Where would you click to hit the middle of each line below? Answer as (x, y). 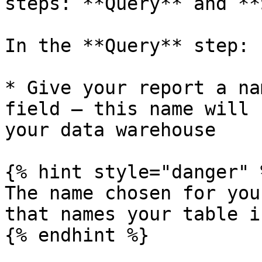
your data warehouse (110, 130)
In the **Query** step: (127, 46)
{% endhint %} (77, 235)
